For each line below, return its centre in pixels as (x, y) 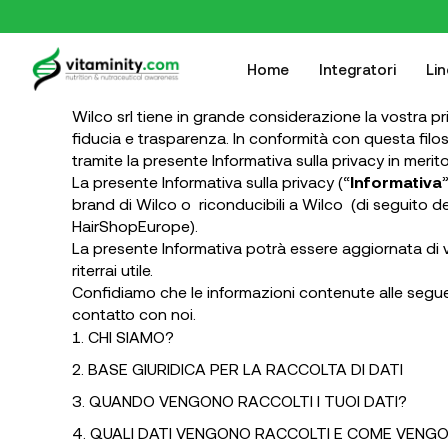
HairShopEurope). (135, 225)
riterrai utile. (112, 269)
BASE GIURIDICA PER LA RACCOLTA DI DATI (245, 368)
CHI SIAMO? (131, 336)
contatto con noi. (134, 313)
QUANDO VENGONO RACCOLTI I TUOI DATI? (248, 400)
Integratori (357, 69)
